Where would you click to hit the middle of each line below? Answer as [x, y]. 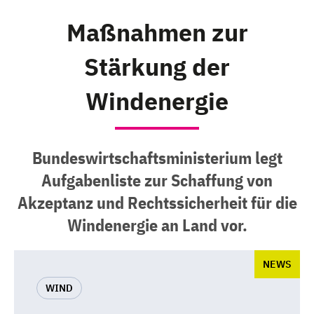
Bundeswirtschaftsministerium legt [157, 158]
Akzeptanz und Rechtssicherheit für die [157, 203]
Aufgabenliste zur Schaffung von [157, 180]
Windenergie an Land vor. [157, 225]
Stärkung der [157, 67]
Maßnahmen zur [157, 32]
